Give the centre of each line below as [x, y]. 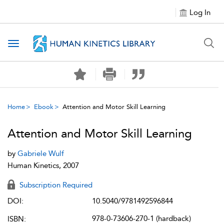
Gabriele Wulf [41, 153]
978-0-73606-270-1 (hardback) [141, 218]
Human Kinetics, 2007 [43, 165]
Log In [200, 12]
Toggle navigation [45, 44]
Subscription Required [55, 185]
